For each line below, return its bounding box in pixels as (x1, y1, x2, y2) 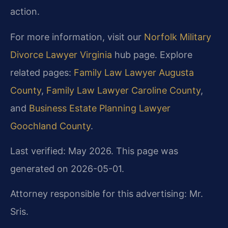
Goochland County (10, 120, 91, 131)
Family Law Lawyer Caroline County (46, 84, 201, 96)
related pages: (10, 67, 74, 78)
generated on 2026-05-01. (10, 163, 124, 174)
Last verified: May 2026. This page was (10, 145, 178, 156)
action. (10, 6, 40, 17)
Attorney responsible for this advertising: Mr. (10, 188, 203, 199)
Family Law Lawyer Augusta (74, 67, 194, 78)
